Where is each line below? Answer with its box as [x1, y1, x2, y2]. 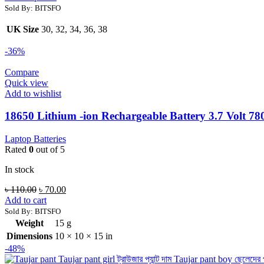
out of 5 [34, 144, 65, 155]
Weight [15, 218, 44, 229]
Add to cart [5, 195, 47, 206]
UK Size [6, 24, 39, 34]
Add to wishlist [5, 88, 61, 98]
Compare [5, 67, 39, 77]
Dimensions [6, 231, 52, 242]
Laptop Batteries [5, 134, 66, 144]
